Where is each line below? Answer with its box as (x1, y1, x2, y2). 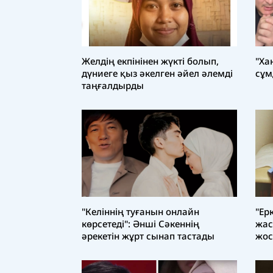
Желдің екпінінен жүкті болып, (82, 54, 219, 67)
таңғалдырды (82, 79, 144, 91)
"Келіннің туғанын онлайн (82, 205, 199, 218)
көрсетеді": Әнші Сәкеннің (82, 218, 199, 230)
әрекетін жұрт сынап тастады (82, 230, 214, 243)
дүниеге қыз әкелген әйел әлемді (82, 66, 233, 79)
